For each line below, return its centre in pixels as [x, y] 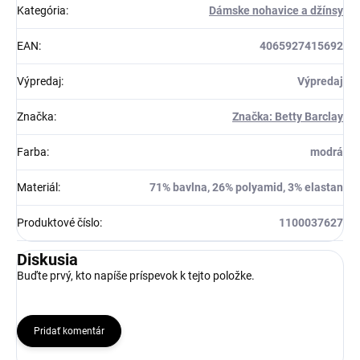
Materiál [37, 188]
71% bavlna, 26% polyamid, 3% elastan [246, 188]
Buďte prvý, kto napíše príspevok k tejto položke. [136, 276]
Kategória [41, 11]
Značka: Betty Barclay [288, 117]
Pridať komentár [69, 331]
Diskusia [47, 260]
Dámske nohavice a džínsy [276, 11]
